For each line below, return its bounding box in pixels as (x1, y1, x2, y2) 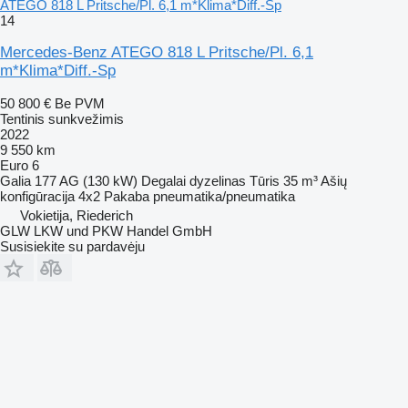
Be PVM (55, 95, 105, 111)
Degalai (141, 172, 186, 189)
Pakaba (104, 188, 149, 204)
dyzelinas (189, 172, 246, 189)
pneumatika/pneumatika (153, 188, 295, 204)
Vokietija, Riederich (20, 207, 133, 223)
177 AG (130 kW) (35, 172, 138, 189)
